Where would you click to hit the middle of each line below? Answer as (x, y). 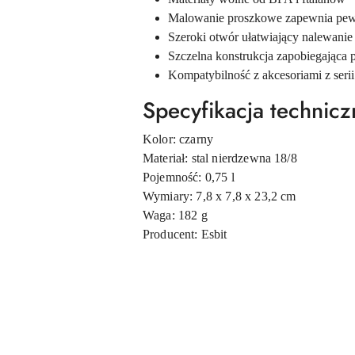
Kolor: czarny (178, 139)
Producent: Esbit (185, 234)
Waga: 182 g (175, 215)
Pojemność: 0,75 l (189, 177)
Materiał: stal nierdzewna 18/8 (220, 158)
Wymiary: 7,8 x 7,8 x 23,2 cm (219, 196)
